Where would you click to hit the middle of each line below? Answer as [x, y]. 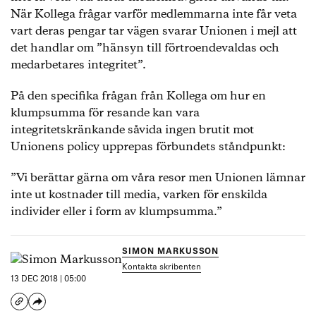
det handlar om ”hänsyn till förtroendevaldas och [145, 48]
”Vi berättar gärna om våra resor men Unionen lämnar [158, 178]
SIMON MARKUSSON [171, 252]
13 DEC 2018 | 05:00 [48, 279]
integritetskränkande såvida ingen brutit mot [132, 130]
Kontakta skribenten [162, 267]
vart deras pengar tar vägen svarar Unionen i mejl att [154, 31]
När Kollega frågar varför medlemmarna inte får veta [154, 14]
